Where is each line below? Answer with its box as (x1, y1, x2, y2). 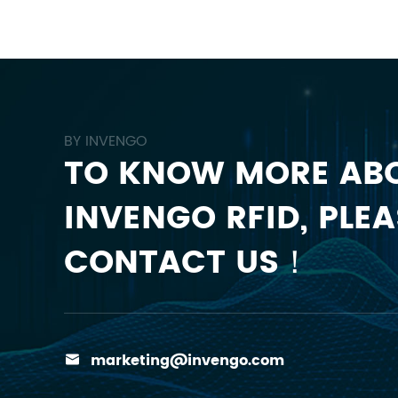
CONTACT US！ (64, 236, 311, 290)
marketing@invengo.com (91, 348, 284, 372)
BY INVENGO (64, 129, 147, 153)
